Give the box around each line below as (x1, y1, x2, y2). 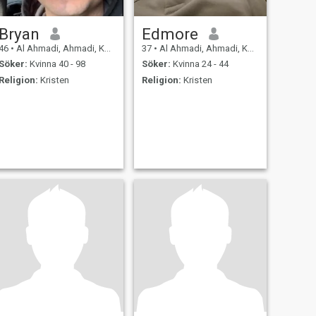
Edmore (141, 24, 198, 43)
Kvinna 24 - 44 (170, 59, 229, 70)
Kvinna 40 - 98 (27, 59, 85, 70)
